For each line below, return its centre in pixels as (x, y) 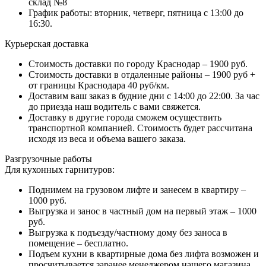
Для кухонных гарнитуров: (60, 170)
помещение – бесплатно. (78, 243)
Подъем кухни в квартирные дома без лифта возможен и (144, 254)
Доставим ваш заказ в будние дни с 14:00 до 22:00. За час (144, 96)
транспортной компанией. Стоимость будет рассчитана (140, 128)
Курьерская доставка (47, 44)
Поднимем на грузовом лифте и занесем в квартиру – (137, 190)
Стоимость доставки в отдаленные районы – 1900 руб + (142, 75)
